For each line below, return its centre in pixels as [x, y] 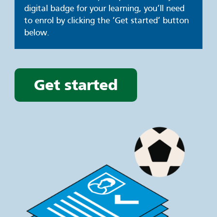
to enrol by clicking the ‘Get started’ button [107, 21]
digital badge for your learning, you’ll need [104, 9]
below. [37, 33]
